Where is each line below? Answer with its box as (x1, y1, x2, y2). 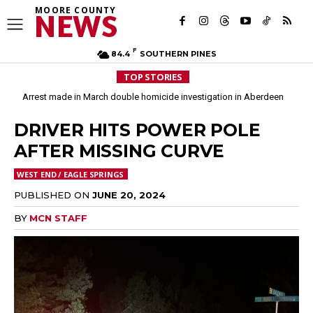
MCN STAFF (29, 212, 87, 224)
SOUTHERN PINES (139, 49, 217, 59)
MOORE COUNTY (35, 4, 117, 16)
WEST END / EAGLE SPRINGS (17, 169, 124, 180)
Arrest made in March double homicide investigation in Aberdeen (22, 92, 284, 102)
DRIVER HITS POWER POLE (14, 119, 261, 140)
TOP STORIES (124, 71, 182, 83)
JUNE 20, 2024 (92, 189, 166, 201)
